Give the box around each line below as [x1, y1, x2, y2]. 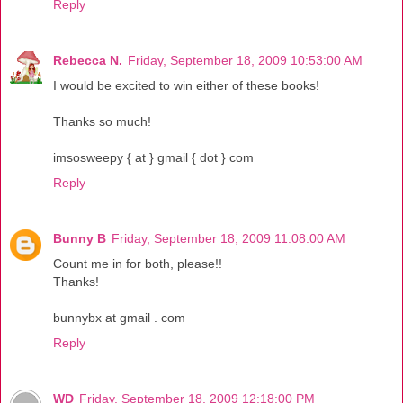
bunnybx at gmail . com [53, 310, 185, 326]
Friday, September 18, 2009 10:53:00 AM [128, 53, 363, 68]
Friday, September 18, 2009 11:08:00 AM [112, 231, 345, 246]
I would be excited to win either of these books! [53, 78, 319, 94]
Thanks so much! [53, 114, 151, 130]
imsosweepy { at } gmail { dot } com [53, 150, 254, 166]
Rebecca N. [53, 53, 122, 68]
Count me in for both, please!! [53, 256, 222, 272]
